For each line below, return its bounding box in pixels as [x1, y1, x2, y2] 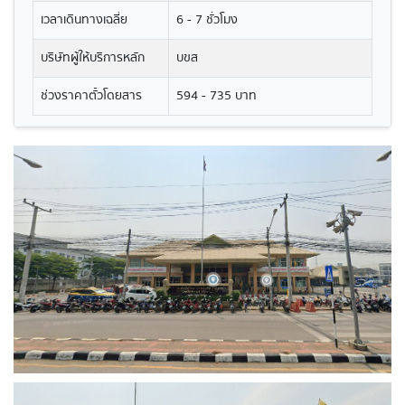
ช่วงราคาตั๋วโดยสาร [41, 86, 142, 106]
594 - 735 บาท [176, 86, 257, 106]
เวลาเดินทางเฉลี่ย [41, 10, 127, 30]
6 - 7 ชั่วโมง [176, 10, 238, 30]
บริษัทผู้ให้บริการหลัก [41, 48, 145, 68]
